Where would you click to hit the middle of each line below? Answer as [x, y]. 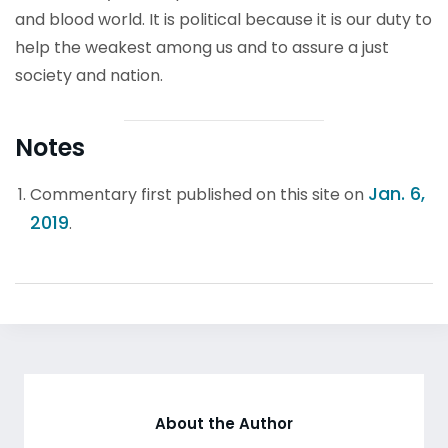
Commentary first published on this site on [199, 194]
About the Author [224, 423]
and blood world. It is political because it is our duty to [223, 19]
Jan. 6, [396, 193]
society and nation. [89, 75]
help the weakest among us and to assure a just [202, 47]
